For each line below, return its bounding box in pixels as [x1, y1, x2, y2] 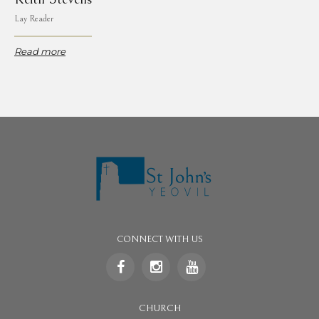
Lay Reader [14, 14, 53, 25]
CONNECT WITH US [116, 234, 203, 245]
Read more [14, 46, 66, 58]
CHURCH [138, 302, 181, 314]
